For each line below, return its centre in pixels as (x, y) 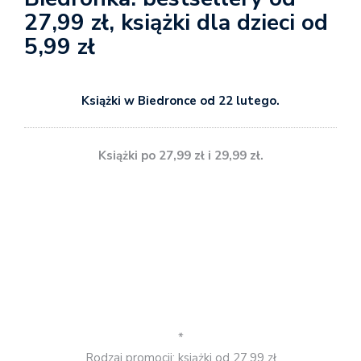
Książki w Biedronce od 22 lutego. (180, 100)
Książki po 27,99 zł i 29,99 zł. (180, 156)
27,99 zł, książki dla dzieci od (176, 22)
